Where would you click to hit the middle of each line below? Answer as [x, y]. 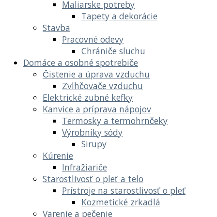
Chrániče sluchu [113, 51]
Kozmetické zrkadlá [121, 202]
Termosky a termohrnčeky [115, 120]
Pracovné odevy [93, 39]
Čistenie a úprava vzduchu [96, 74]
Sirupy [94, 144]
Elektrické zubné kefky [88, 97]
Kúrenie [58, 155]
